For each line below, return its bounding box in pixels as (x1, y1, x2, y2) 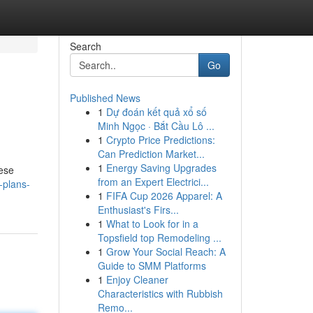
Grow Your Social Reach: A (105, 245, 226, 259)
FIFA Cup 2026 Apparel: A (105, 189, 222, 203)
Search (69, 39, 101, 53)
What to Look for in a (105, 217, 198, 231)
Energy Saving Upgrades (105, 161, 217, 175)
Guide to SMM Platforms (97, 259, 206, 272)
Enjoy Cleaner (105, 272, 168, 286)
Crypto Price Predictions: (105, 133, 215, 147)
